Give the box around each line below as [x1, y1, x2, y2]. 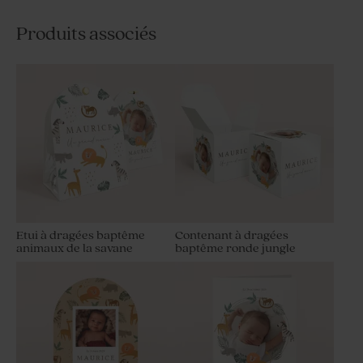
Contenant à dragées [175, 228, 288, 243]
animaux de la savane [16, 241, 133, 256]
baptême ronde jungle [175, 241, 296, 256]
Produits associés [16, 24, 156, 45]
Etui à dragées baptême [16, 228, 145, 243]
